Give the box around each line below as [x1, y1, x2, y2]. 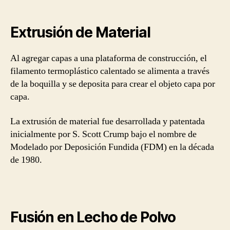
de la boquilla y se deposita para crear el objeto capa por [10, 78, 215, 90]
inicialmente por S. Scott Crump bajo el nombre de [10, 128, 197, 140]
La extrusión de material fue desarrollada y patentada [10, 115, 205, 127]
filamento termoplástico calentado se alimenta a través [10, 65, 209, 77]
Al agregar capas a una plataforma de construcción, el [10, 52, 207, 64]
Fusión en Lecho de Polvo [10, 208, 176, 226]
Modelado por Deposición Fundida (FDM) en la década [10, 141, 214, 153]
